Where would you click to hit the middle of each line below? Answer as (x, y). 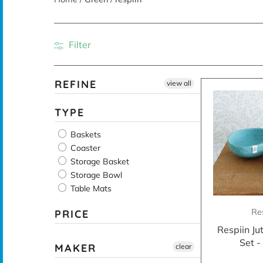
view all (179, 83)
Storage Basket (98, 161)
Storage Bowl (95, 175)
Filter (78, 45)
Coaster (84, 148)
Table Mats (90, 188)
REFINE (75, 84)
